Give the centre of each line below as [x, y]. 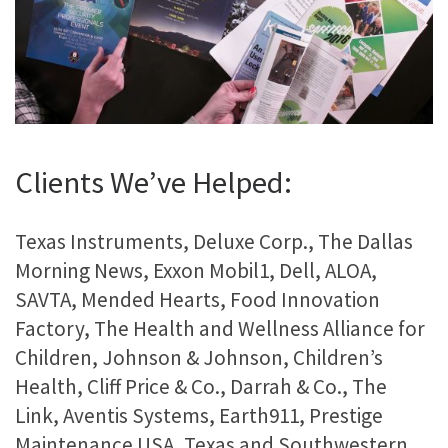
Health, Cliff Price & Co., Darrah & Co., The [201, 387]
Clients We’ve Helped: [153, 181]
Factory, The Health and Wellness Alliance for [220, 329]
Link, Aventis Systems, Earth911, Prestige [199, 416]
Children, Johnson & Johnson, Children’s [199, 358]
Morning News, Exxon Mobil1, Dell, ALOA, [196, 271]
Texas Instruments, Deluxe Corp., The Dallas [214, 242]
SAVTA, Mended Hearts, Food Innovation [197, 300]
